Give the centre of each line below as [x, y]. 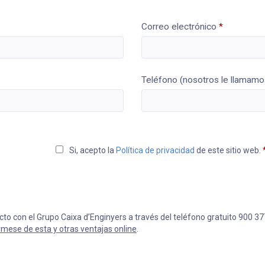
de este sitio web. [229, 150]
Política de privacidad [156, 150]
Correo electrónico [180, 27]
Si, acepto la [92, 150]
